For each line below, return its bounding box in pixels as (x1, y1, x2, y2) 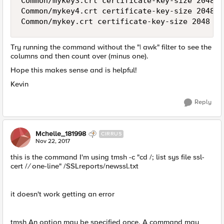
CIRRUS (101, 130, 121, 137)
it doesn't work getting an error (10, 189, 114, 198)
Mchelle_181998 (35, 129, 86, 138)
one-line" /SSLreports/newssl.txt (30, 161, 138, 170)
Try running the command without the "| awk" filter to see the (10, 42, 211, 51)
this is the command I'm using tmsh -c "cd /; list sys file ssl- (10, 152, 204, 161)
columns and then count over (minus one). (10, 51, 148, 60)
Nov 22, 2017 (35, 137, 70, 145)
